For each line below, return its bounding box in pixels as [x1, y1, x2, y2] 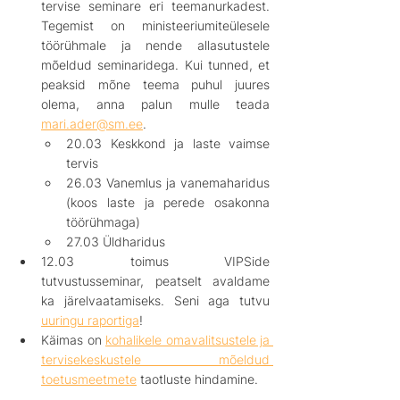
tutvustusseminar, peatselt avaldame [41, 272, 270, 288]
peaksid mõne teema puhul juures [41, 76, 270, 92]
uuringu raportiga [41, 312, 139, 328]
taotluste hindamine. [137, 371, 258, 387]
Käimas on [41, 331, 105, 347]
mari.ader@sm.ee [41, 115, 143, 131]
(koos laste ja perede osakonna [66, 194, 270, 210]
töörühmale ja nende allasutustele [41, 37, 270, 53]
